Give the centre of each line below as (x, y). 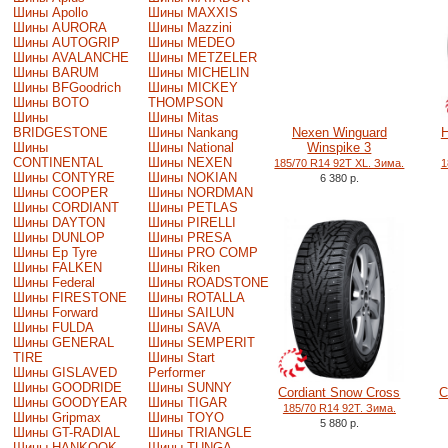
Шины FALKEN (57, 267)
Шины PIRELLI (191, 222)
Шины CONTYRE (63, 177)
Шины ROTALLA (196, 297)
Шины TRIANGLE (199, 432)
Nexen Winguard (339, 133)
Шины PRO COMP (202, 252)
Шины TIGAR (187, 402)
